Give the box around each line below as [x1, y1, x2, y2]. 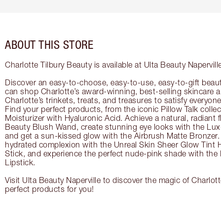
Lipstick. [5, 158, 36, 167]
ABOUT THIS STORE [5, 37, 93, 52]
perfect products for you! [5, 184, 94, 194]
